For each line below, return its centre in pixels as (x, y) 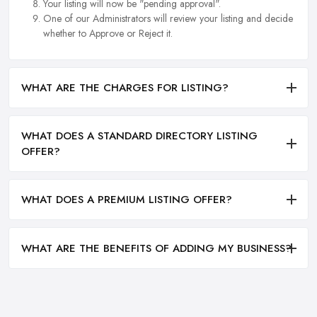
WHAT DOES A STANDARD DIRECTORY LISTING (139, 136)
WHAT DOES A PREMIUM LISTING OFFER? (127, 200)
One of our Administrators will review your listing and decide (168, 18)
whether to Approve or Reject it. (108, 33)
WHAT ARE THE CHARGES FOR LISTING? (125, 88)
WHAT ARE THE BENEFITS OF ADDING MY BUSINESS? (156, 248)
